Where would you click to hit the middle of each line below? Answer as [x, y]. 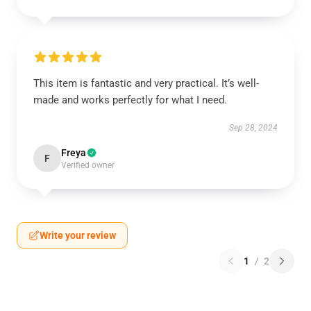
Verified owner [88, 165]
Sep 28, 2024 [253, 128]
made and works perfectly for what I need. [132, 100]
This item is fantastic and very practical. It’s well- [146, 83]
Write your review [78, 235]
